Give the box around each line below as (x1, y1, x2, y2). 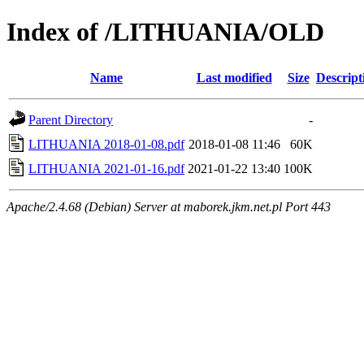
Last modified (196, 70, 272, 84)
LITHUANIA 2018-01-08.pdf (28, 136, 184, 151)
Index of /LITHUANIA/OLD (6, 17, 324, 47)
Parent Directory (28, 112, 113, 127)
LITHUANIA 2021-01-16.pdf (28, 161, 184, 175)
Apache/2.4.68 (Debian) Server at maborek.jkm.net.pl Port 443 (6, 199, 331, 214)
